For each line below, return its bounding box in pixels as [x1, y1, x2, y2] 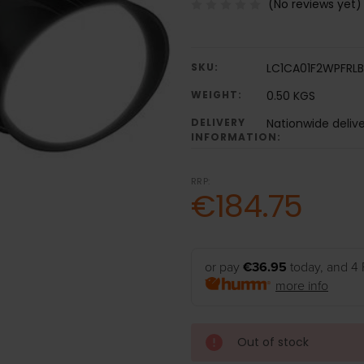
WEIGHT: [190, 88, 242, 102]
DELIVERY [190, 115, 245, 130]
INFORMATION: [190, 130, 281, 145]
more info [275, 278, 329, 295]
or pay [204, 259, 243, 276]
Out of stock [236, 334, 309, 351]
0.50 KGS [266, 88, 315, 105]
